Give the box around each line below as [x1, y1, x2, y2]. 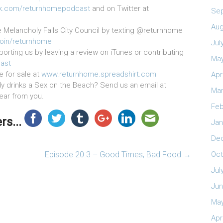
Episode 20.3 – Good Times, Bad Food [45, 150, 183, 160]
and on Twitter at [90, 4, 149, 13]
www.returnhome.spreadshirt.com [41, 70, 156, 79]
